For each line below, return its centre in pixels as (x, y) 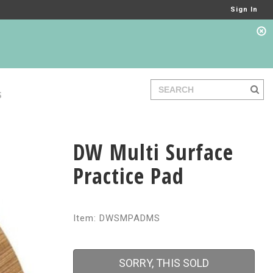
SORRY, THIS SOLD (164, 263)
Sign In (244, 9)
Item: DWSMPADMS (116, 218)
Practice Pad (128, 176)
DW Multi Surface (153, 152)
